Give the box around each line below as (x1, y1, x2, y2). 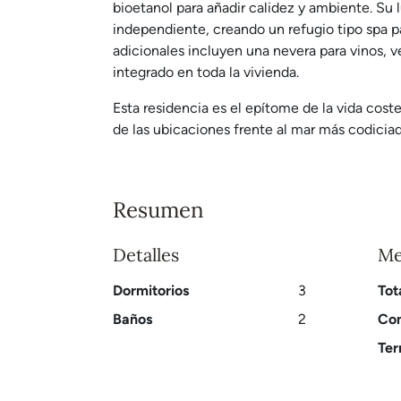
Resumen (113, 196, 204, 224)
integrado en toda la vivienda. (113, 64, 299, 81)
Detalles (113, 243, 179, 266)
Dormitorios (113, 282, 189, 299)
